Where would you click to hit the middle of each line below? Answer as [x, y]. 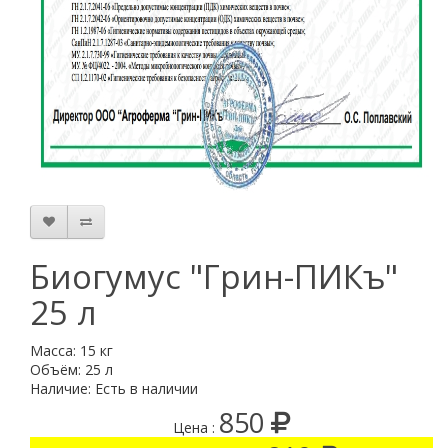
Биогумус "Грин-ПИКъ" [214, 276]
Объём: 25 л [71, 369]
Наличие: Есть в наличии [114, 388]
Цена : [196, 427]
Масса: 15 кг [71, 350]
